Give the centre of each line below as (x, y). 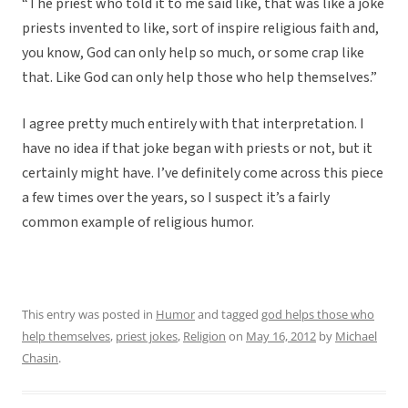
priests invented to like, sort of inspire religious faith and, (200, 29)
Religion (204, 337)
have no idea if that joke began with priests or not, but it (197, 149)
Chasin (40, 358)
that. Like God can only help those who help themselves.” (199, 78)
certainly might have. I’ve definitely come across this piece (203, 173)
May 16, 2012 (281, 337)
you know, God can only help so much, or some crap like (193, 53)
